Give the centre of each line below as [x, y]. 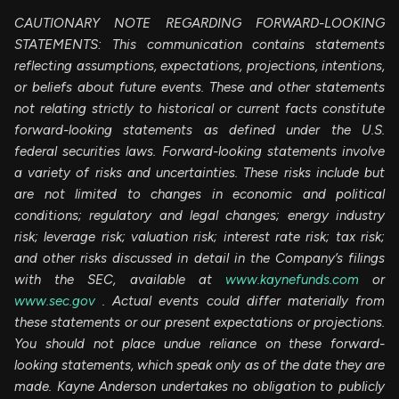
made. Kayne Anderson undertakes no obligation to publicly [199, 386]
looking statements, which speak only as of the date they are [199, 365]
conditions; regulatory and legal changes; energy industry [199, 215]
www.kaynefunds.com [299, 279]
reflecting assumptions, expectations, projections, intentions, [199, 65]
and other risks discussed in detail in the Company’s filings [199, 258]
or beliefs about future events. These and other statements [199, 87]
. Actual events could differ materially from [244, 301]
